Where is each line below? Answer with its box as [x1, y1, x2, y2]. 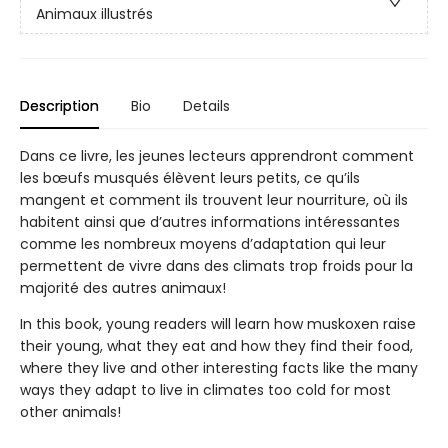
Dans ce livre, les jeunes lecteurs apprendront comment [20, 146, 414, 166]
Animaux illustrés [36, 4, 153, 25]
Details [183, 96, 230, 116]
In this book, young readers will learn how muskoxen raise [20, 314, 416, 334]
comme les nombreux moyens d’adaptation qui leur [20, 234, 386, 254]
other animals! [20, 402, 121, 422]
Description [20, 96, 99, 116]
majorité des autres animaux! [20, 278, 226, 298]
